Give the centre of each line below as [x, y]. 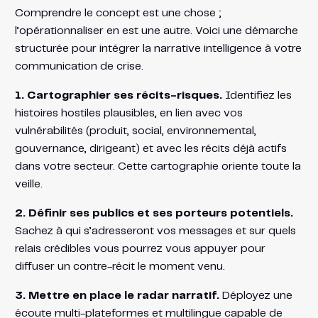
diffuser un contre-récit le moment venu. [120, 266]
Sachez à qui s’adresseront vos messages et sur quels [155, 231]
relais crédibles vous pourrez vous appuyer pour [140, 248]
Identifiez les [257, 95]
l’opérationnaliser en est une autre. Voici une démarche [156, 31]
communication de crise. [79, 66]
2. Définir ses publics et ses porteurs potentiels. [154, 213]
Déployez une [256, 295]
